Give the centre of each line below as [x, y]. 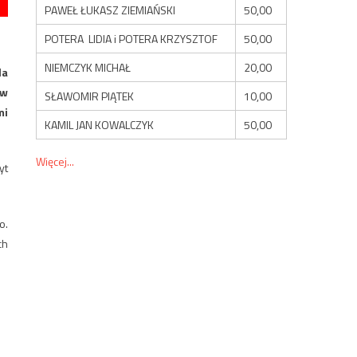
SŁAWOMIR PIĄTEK [90, 96]
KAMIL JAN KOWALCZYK [100, 124]
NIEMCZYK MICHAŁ [88, 67]
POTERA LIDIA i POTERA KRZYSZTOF [131, 38]
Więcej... [55, 161]
